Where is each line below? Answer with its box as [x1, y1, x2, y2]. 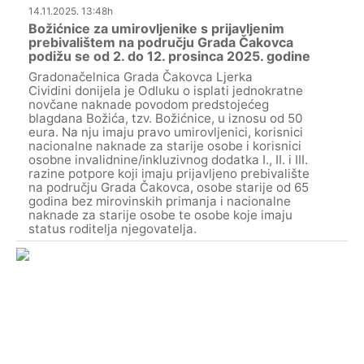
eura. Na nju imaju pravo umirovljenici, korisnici [28, 123, 303, 140]
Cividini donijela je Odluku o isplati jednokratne [28, 82, 303, 98]
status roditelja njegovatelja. [28, 220, 197, 236]
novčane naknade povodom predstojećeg [28, 96, 269, 112]
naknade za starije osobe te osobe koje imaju [28, 206, 292, 223]
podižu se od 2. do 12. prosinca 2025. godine [28, 47, 310, 64]
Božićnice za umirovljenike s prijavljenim [28, 19, 284, 37]
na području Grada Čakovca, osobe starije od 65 [28, 179, 309, 195]
